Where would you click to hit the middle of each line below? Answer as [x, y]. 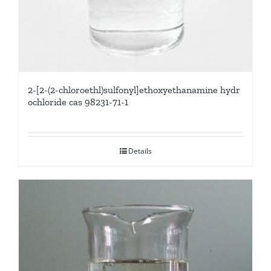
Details [140, 151]
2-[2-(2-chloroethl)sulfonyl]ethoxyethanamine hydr [134, 90]
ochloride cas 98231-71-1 [78, 102]
